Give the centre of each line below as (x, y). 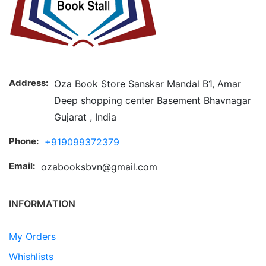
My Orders (32, 237)
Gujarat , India (85, 117)
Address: (28, 83)
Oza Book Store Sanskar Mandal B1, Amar (148, 84)
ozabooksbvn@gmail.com (99, 167)
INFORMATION (42, 204)
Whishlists (31, 257)
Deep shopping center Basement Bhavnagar (153, 101)
